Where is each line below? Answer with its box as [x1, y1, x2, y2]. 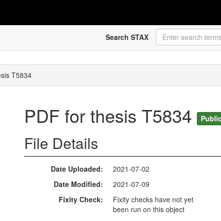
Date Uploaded [51, 164, 101, 174]
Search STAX [105, 32, 148, 42]
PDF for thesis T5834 [24, 103, 197, 128]
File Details [24, 132, 98, 154]
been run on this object [113, 204, 184, 215]
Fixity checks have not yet [113, 194, 193, 205]
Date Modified [54, 179, 101, 189]
